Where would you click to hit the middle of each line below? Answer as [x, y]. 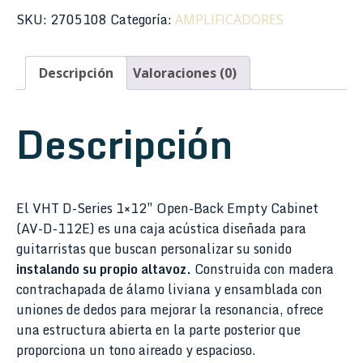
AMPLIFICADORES [229, 20]
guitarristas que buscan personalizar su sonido [154, 249]
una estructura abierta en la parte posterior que [158, 330]
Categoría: [143, 20]
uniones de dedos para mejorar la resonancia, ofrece [170, 310]
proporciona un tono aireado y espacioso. [136, 350]
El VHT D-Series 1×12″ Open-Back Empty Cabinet [167, 209]
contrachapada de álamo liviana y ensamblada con [169, 290]
